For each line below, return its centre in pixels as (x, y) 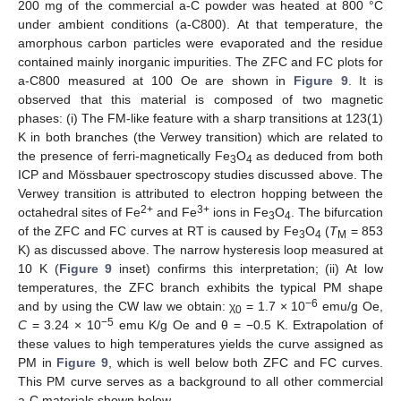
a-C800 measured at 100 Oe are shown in (156, 80)
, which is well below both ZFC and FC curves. (246, 362)
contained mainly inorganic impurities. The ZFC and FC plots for (200, 61)
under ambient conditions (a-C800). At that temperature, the (200, 24)
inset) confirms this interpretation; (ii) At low (248, 268)
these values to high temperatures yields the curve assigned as (200, 343)
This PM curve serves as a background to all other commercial (200, 381)
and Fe (175, 212)
